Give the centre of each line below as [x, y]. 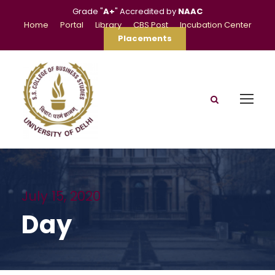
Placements [145, 38]
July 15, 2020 [61, 196]
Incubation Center [215, 25]
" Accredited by [146, 11]
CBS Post [150, 25]
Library [108, 25]
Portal [72, 25]
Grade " [88, 11]
